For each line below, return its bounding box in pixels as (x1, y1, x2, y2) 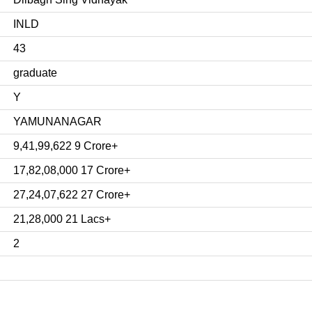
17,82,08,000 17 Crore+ (13, 164, 130, 176)
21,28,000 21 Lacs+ (13, 212, 111, 225)
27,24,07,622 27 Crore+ (13, 188, 130, 201)
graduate (13, 66, 57, 79)
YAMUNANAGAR (13, 115, 102, 127)
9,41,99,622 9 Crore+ (13, 139, 118, 152)
